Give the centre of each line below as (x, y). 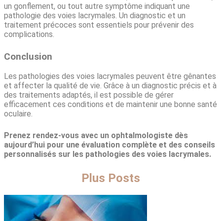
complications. (29, 35)
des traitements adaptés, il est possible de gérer (89, 95)
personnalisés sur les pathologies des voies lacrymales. (108, 154)
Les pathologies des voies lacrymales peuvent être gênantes (110, 76)
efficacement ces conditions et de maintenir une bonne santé (110, 104)
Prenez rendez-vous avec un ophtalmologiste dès (96, 135)
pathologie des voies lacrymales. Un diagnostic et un (95, 16)
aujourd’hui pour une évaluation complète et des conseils (110, 145)
